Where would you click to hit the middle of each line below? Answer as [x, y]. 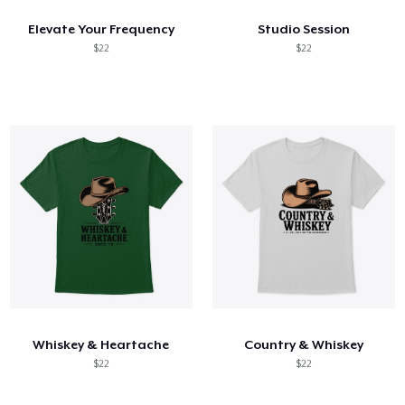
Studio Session [303, 28]
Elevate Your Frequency [101, 28]
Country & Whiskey [303, 344]
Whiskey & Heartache [101, 344]
